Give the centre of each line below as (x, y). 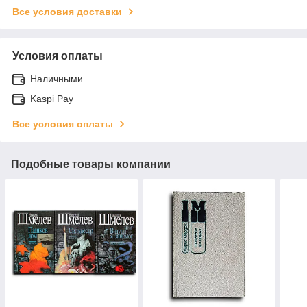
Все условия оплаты (63, 124)
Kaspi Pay (52, 98)
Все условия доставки (67, 11)
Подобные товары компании (91, 164)
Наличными (57, 78)
